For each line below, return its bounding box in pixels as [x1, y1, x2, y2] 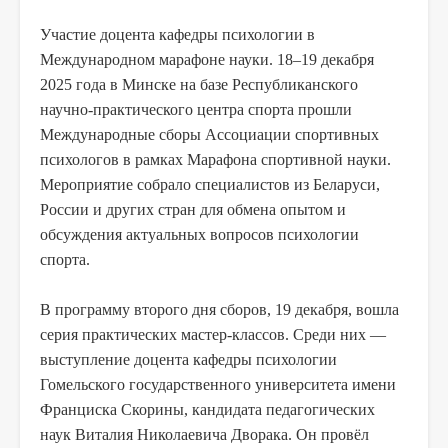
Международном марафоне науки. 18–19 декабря [40, 51, 374, 69]
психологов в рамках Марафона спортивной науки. [40, 151, 391, 169]
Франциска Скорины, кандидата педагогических [40, 401, 375, 419]
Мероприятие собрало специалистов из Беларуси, [40, 176, 380, 194]
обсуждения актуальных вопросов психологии [40, 226, 359, 244]
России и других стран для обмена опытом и [40, 201, 346, 219]
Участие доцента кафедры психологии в [40, 26, 315, 44]
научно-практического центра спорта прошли [40, 101, 352, 119]
